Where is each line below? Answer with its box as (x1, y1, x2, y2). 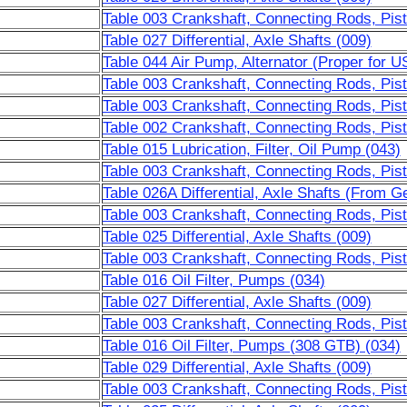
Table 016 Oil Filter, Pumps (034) (102, 272, 325, 289)
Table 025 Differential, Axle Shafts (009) (102, 228, 372, 245)
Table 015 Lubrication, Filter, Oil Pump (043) (102, 141, 401, 158)
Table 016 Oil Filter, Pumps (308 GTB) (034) (102, 337, 401, 354)
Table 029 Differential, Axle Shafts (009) (102, 359, 372, 376)
